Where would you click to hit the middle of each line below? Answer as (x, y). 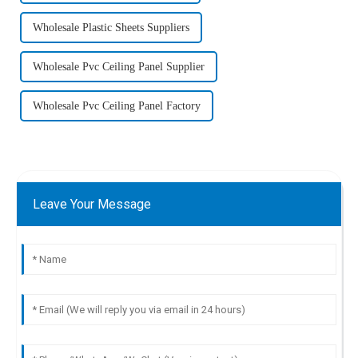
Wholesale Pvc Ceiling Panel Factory (117, 105)
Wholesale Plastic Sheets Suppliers (111, 27)
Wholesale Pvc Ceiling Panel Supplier (119, 66)
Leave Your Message (92, 204)
